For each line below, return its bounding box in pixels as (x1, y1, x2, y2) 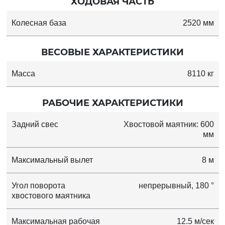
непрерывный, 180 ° (138, 181, 214, 190)
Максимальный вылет (11, 155, 93, 164)
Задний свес (11, 120, 58, 129)
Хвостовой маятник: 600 (123, 120, 214, 129)
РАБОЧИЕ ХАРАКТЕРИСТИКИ (42, 97, 183, 108)
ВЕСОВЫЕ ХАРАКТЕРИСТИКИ (41, 46, 184, 58)
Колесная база (11, 18, 66, 27)
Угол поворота (11, 181, 65, 190)
